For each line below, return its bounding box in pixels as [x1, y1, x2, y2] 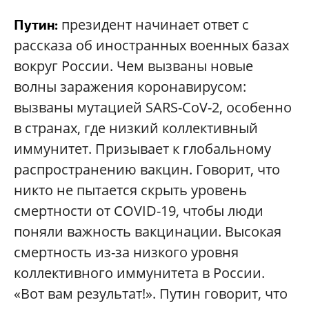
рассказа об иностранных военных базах [14, 36, 289, 54]
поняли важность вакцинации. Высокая [14, 222, 281, 241]
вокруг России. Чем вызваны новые [14, 57, 253, 75]
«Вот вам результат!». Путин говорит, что [14, 284, 288, 303]
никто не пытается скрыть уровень [14, 181, 247, 199]
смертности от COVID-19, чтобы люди [14, 201, 263, 220]
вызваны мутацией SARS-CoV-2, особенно [14, 98, 292, 117]
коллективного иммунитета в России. [14, 263, 265, 282]
